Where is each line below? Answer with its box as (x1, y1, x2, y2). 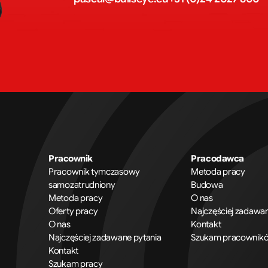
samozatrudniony (48, 179, 115, 190)
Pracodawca (191, 153, 244, 164)
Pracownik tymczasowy (48, 166, 140, 177)
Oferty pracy (48, 206, 98, 217)
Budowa (191, 179, 223, 190)
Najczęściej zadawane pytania (48, 232, 162, 243)
